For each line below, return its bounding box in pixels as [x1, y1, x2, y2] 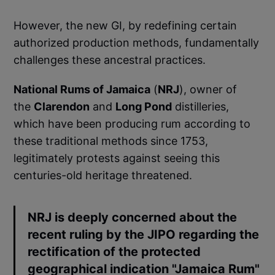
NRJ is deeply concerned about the [28, 210, 238, 225]
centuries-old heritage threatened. [14, 169, 193, 182]
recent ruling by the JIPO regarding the [28, 227, 260, 242]
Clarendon [34, 100, 90, 114]
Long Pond [115, 100, 172, 114]
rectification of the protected [28, 244, 201, 260]
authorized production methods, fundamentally [14, 36, 260, 50]
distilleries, [172, 100, 230, 114]
